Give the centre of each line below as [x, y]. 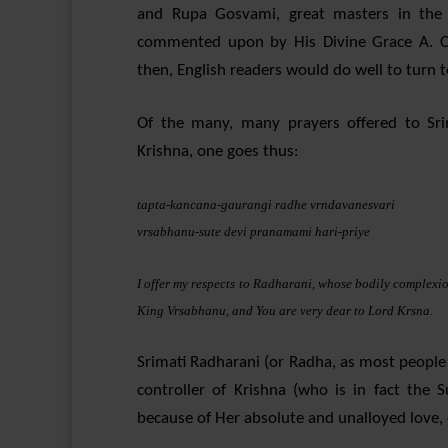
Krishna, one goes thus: [218, 151]
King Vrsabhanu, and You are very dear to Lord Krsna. [285, 310]
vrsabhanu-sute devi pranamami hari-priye [253, 231]
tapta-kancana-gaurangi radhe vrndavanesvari [266, 204]
